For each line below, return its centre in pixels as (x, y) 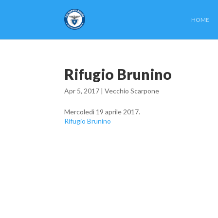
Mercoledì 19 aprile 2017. (102, 112)
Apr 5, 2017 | (84, 91)
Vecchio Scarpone (132, 91)
